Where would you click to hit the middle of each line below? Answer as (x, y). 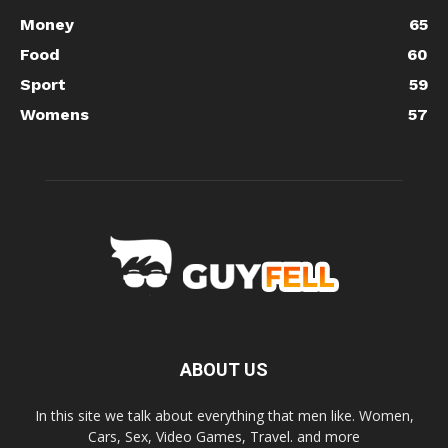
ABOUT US (224, 369)
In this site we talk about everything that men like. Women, (224, 415)
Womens (54, 114)
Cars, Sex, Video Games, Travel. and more (224, 436)
